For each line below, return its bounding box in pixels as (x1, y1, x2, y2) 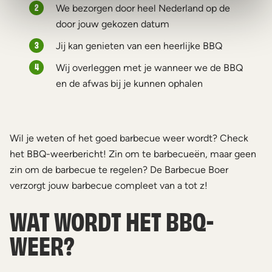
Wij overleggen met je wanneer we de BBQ (56, 62, 243, 73)
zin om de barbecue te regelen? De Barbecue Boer (10, 164, 228, 175)
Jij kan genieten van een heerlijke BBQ (56, 40, 222, 52)
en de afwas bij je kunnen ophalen (56, 78, 203, 89)
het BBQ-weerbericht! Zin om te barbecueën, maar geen (10, 148, 256, 160)
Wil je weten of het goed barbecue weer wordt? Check (10, 132, 248, 144)
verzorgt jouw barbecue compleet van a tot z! (10, 180, 208, 191)
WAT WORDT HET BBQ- (10, 204, 214, 236)
